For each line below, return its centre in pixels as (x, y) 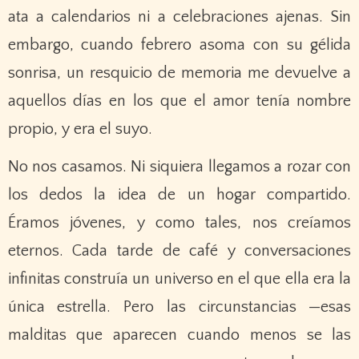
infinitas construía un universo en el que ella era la (179, 279)
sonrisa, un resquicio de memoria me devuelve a (179, 73)
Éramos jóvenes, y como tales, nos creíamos (179, 223)
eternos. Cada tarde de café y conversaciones (179, 251)
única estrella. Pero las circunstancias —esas (179, 307)
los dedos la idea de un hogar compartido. (179, 195)
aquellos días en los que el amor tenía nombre (179, 101)
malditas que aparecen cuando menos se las (179, 335)
